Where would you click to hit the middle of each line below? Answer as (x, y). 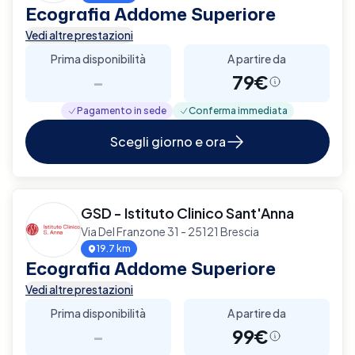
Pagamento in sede (122, 110)
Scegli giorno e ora (168, 141)
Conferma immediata (238, 110)
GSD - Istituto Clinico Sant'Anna (187, 212)
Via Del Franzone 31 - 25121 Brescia (170, 231)
